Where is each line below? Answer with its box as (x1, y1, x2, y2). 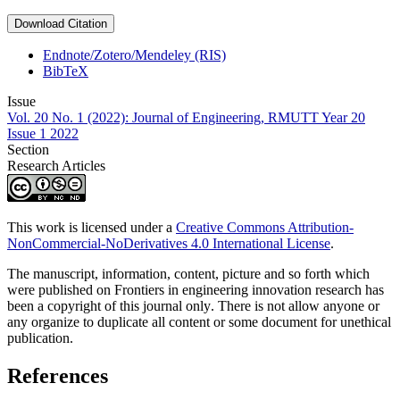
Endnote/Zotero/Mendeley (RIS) (43, 47, 226, 63)
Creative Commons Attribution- (176, 220, 354, 236)
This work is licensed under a (7, 220, 176, 236)
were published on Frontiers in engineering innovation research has (7, 282, 384, 298)
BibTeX (43, 63, 88, 79)
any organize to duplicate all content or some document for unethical (7, 314, 391, 330)
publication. (7, 330, 77, 346)
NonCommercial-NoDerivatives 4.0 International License (7, 236, 330, 252)
